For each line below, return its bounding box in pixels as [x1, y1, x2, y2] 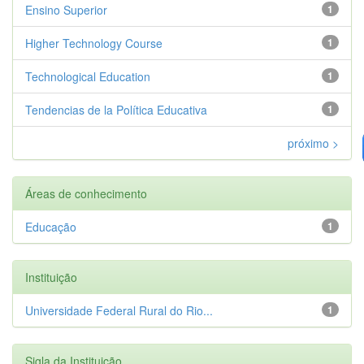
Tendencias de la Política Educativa [25, 101, 207, 118]
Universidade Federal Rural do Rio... [25, 301, 213, 318]
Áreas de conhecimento [25, 184, 147, 201]
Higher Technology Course [25, 34, 162, 51]
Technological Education [25, 67, 150, 84]
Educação [25, 218, 76, 235]
